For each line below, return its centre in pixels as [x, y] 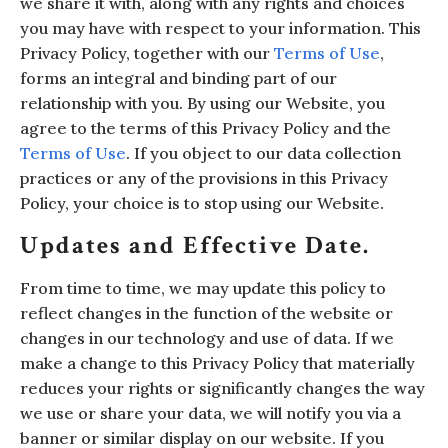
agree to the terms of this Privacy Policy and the [205, 127]
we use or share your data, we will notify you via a [210, 412]
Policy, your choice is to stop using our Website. [202, 202]
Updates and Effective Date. [195, 245]
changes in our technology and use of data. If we [207, 337]
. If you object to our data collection [263, 152]
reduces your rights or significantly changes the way [222, 387]
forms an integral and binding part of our [178, 77]
